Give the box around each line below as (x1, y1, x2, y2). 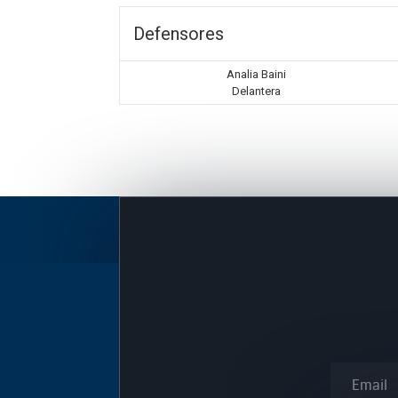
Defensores (133, 23, 225, 45)
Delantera (232, 84, 282, 99)
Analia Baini (227, 68, 287, 82)
